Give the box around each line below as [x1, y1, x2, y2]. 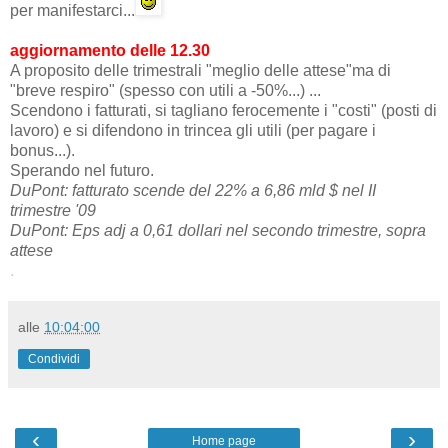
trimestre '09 [10, 201, 96, 219]
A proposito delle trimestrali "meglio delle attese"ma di [10, 61, 391, 79]
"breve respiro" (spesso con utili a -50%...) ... [10, 81, 321, 99]
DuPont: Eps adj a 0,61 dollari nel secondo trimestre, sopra [10, 221, 426, 239]
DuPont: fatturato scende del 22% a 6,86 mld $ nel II [10, 181, 376, 199]
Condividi [28, 351, 80, 366]
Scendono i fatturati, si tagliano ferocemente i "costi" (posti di [10, 101, 437, 119]
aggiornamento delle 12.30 [10, 41, 210, 59]
